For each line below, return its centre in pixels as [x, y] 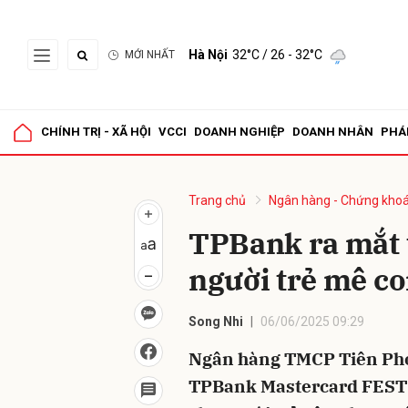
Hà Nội [208, 55]
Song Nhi [216, 321]
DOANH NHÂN [333, 132]
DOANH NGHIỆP [240, 132]
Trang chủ [217, 200]
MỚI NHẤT [150, 55]
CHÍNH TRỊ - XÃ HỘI [96, 132]
